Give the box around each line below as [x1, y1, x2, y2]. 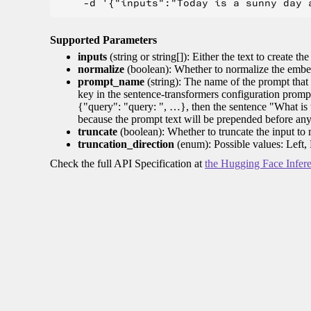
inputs [78, 51, 107, 63]
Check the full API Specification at [50, 158, 205, 170]
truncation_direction [78, 138, 174, 151]
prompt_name [78, 76, 144, 88]
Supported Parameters [50, 34, 157, 47]
